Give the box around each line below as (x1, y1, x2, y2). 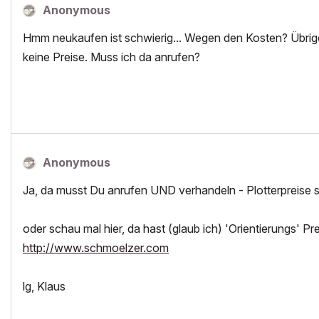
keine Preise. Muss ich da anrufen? (23, 50, 200, 64)
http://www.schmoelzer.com (23, 241, 169, 255)
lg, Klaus (23, 279, 66, 293)
